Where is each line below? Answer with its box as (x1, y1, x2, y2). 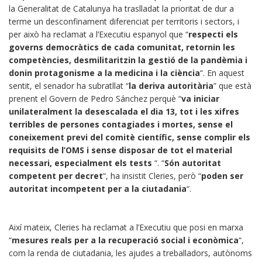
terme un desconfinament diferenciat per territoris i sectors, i (9, 16, 239, 27)
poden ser (201, 170, 243, 182)
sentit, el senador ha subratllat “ (9, 80, 129, 92)
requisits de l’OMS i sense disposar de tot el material (9, 144, 232, 156)
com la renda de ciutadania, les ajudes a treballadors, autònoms (9, 247, 252, 259)
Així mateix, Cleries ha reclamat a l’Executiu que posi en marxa (9, 222, 243, 233)
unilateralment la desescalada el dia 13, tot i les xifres (9, 106, 239, 118)
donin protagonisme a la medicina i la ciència (9, 67, 200, 79)
